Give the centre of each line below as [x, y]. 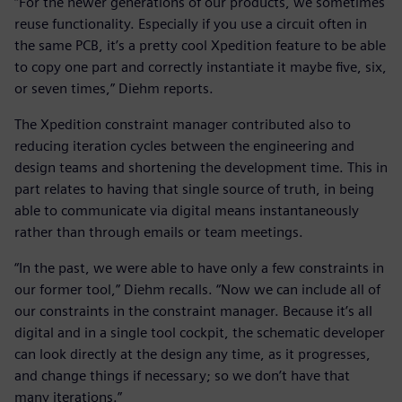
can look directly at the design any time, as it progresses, [192, 354]
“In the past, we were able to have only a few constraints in [199, 268]
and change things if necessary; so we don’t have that [182, 376]
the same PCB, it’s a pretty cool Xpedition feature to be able [200, 46]
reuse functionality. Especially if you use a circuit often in [191, 24]
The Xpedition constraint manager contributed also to [183, 125]
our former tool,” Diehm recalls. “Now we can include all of [197, 290]
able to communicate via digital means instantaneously [187, 211]
